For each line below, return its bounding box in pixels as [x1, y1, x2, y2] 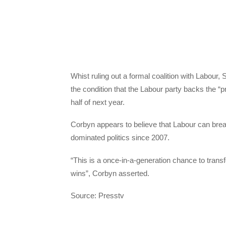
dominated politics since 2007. [71, 133, 169, 142]
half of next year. [71, 98, 125, 107]
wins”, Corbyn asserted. [71, 168, 149, 178]
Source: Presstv [71, 191, 124, 200]
